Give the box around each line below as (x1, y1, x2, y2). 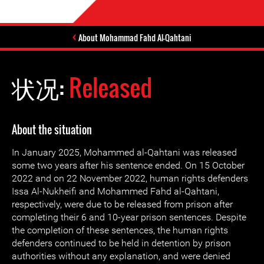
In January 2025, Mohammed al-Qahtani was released (12, 147, 237, 158)
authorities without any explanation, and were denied (12, 250, 230, 262)
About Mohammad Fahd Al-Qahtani (78, 31, 192, 44)
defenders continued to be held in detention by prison (12, 237, 231, 249)
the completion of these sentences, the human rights (12, 225, 228, 236)
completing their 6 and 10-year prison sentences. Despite (12, 212, 246, 223)
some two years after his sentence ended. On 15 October (12, 160, 245, 171)
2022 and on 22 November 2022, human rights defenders (12, 173, 248, 184)
